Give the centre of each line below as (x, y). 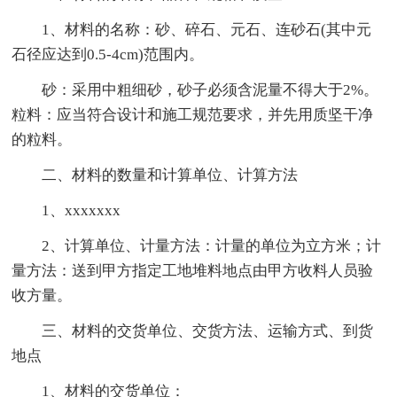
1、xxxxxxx (82, 210)
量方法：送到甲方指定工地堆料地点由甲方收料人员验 (193, 270)
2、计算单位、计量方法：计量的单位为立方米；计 (212, 245)
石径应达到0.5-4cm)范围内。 (108, 54)
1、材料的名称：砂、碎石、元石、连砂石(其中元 (207, 29)
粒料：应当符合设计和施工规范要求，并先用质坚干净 (193, 114)
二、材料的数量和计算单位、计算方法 (170, 175)
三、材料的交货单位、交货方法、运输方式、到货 (208, 331)
